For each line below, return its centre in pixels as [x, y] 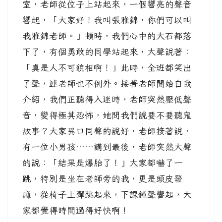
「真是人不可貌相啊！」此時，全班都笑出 [107, 68]
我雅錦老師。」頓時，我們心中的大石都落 [107, 36]
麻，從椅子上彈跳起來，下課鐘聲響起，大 [107, 194]
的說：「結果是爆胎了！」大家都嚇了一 [103, 163]
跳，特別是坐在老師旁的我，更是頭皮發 [103, 179]
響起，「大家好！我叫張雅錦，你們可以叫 [107, 20]
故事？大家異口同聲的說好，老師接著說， [107, 131]
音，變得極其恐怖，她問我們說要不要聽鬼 [107, 115]
